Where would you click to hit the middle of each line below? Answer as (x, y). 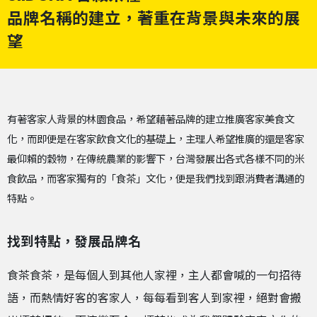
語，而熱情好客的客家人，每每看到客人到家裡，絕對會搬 (154, 299)
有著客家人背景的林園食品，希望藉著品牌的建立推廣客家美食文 (151, 119)
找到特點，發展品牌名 (74, 241)
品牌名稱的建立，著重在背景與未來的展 (154, 18)
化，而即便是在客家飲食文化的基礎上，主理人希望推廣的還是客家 (156, 139)
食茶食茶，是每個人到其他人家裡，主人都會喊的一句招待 (154, 276)
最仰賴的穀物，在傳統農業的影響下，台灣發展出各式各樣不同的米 (156, 159)
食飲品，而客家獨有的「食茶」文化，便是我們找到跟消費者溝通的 (156, 179)
